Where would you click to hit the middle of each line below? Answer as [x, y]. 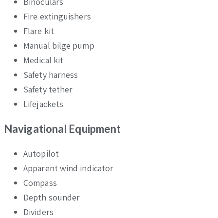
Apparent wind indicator [69, 168]
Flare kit [39, 31]
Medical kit [44, 60]
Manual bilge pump [59, 45]
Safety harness [51, 74]
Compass [40, 182]
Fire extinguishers [57, 16]
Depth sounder [52, 197]
